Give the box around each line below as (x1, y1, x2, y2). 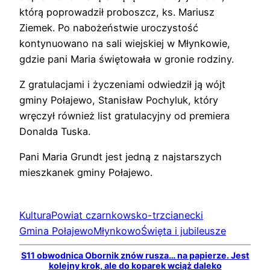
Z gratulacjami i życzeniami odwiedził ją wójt (19, 78, 225, 90)
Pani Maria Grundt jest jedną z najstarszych (19, 151, 222, 163)
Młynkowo (93, 225, 141, 237)
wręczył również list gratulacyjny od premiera (19, 109, 230, 122)
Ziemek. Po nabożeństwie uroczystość (19, 21, 198, 34)
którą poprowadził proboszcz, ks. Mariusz (19, 5, 215, 18)
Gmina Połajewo (19, 225, 93, 237)
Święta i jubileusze (141, 225, 226, 237)
